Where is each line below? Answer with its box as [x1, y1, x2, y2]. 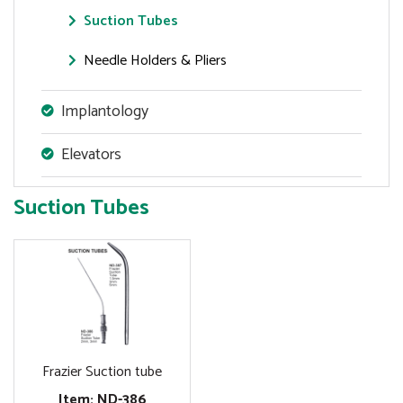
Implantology [61, 97, 148, 125]
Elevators [61, 140, 121, 168]
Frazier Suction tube [42, 359, 162, 384]
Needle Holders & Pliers [84, 48, 227, 73]
